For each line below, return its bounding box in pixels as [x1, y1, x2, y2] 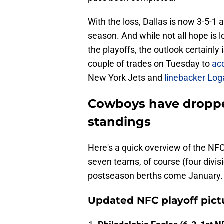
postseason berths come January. [88, 170, 223, 181]
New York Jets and [88, 72, 164, 83]
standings [88, 114, 151, 129]
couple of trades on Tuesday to [88, 58, 212, 69]
